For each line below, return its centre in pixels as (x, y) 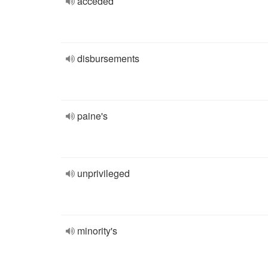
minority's (97, 231)
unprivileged (103, 173)
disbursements (108, 58)
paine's (92, 116)
